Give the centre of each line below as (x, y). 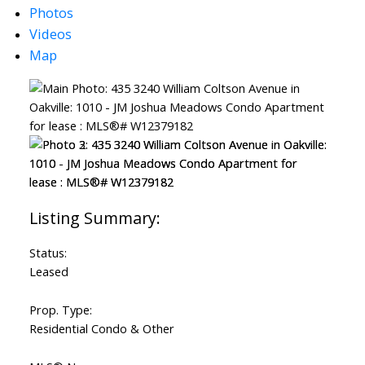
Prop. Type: (60, 310)
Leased (48, 272)
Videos (50, 34)
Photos (51, 13)
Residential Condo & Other (101, 329)
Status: (48, 253)
